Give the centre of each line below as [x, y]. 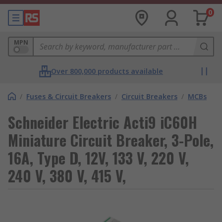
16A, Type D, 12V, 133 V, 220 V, [98, 158]
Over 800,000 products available [107, 71]
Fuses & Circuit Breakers [69, 96]
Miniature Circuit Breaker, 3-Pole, [111, 140]
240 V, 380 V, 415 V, [67, 176]
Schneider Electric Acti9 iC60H [103, 122]
